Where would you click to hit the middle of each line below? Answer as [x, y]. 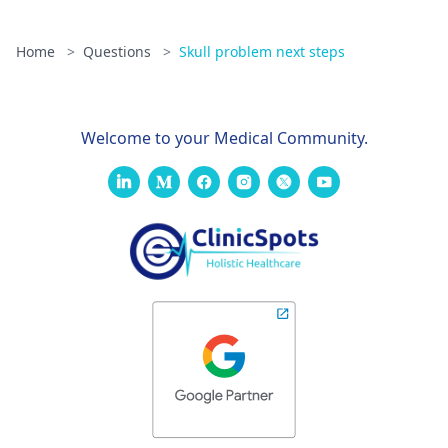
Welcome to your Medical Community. [224, 138]
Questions [119, 51]
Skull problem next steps [262, 51]
